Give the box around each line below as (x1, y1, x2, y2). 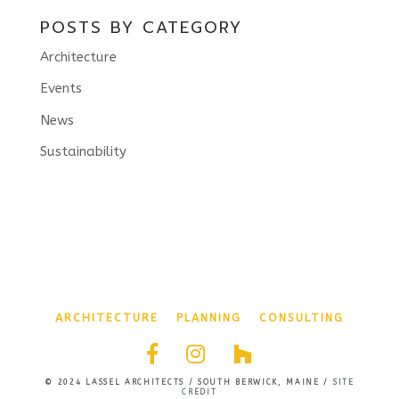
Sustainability (39, 143, 126, 160)
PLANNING (175, 312, 241, 325)
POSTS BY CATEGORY (39, 14, 242, 40)
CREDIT (182, 387, 217, 397)
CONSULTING (258, 312, 344, 325)
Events (39, 80, 82, 97)
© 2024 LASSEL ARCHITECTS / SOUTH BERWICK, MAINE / (45, 378, 333, 387)
